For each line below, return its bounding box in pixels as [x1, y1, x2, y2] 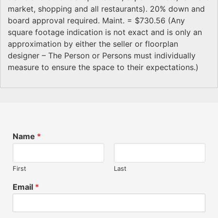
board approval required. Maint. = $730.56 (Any [8, 16, 185, 26]
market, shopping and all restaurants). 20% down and [8, 4, 205, 14]
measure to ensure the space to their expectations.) [8, 62, 199, 73]
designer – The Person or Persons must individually [8, 51, 196, 61]
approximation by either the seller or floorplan [8, 39, 178, 49]
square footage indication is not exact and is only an [8, 27, 202, 37]
